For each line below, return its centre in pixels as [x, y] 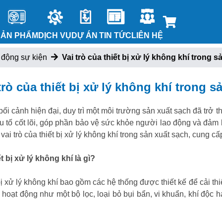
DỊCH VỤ [55, 35]
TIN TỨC [115, 35]
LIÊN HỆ [147, 35]
